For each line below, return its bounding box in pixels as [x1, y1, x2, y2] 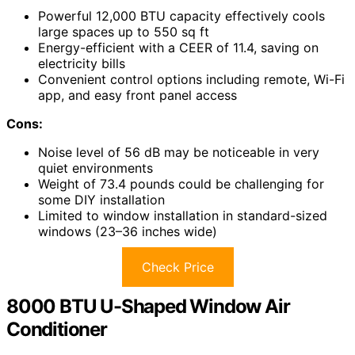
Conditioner [6, 317, 107, 341]
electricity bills [38, 55, 125, 71]
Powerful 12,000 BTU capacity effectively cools [38, 7, 325, 24]
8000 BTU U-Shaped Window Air [6, 294, 290, 318]
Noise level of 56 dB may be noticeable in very [38, 143, 319, 160]
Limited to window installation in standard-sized [38, 207, 327, 223]
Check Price [141, 258, 214, 275]
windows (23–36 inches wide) [38, 223, 217, 239]
